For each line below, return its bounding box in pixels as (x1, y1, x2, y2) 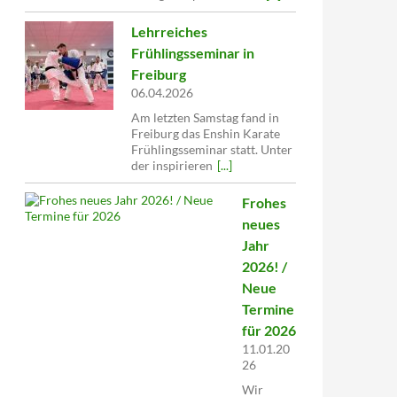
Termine (241, 300, 294, 317)
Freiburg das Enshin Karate (131, 126, 280, 141)
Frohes (241, 194, 286, 211)
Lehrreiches (131, 23, 207, 40)
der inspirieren (131, 158, 213, 173)
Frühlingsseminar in (131, 44, 254, 61)
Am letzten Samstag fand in (131, 110, 279, 125)
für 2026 (241, 322, 296, 339)
